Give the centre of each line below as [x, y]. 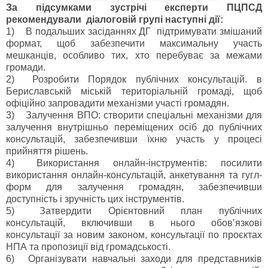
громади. [26, 68]
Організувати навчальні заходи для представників [145, 259]
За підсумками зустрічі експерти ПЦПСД [134, 8]
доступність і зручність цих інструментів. [96, 199]
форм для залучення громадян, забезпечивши [134, 187]
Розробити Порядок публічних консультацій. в [147, 80]
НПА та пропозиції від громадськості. [89, 247]
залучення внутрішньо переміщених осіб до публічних [134, 127]
